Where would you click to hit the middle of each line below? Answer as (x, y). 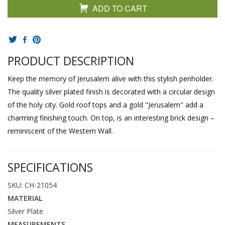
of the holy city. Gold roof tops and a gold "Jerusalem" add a (105, 104)
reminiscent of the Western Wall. (60, 131)
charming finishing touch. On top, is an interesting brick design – (111, 118)
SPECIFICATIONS (50, 167)
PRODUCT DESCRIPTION (71, 61)
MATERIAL (25, 198)
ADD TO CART (120, 8)
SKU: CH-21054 (32, 185)
